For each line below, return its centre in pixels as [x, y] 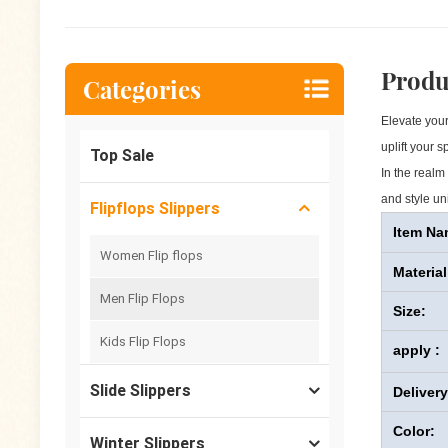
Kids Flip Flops [143, 342]
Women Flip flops [152, 256]
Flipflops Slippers [155, 209]
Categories [142, 89]
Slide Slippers [141, 391]
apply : [416, 350]
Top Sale [122, 156]
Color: [413, 431]
